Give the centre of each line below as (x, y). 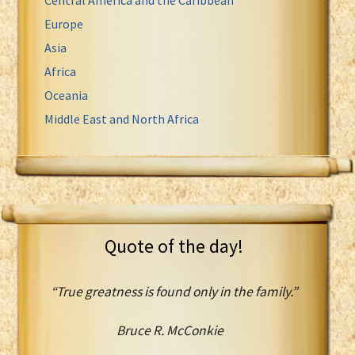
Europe (64, 23)
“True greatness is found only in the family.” (174, 291)
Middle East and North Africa (122, 118)
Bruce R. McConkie (174, 330)
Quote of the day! (174, 246)
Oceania (66, 95)
